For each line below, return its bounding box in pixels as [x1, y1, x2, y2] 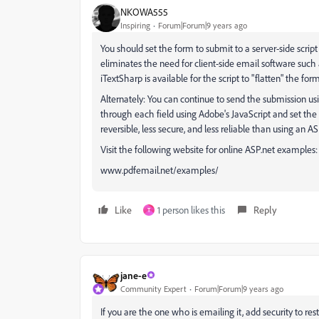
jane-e [120, 268, 147, 281]
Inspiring [120, 19, 150, 31]
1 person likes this [157, 204, 225, 216]
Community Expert [120, 283, 187, 294]
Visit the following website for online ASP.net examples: [100, 143, 318, 155]
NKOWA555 [120, 5, 168, 18]
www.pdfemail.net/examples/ [100, 164, 219, 176]
